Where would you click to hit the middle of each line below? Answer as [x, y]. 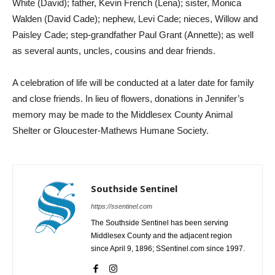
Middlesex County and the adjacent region [161, 235]
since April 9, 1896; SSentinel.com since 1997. [168, 248]
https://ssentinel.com [122, 206]
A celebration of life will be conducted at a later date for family [133, 82]
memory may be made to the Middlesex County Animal [122, 114]
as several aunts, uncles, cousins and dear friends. [114, 50]
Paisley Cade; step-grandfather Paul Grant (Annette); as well [133, 34]
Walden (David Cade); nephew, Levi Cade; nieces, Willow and [135, 18]
